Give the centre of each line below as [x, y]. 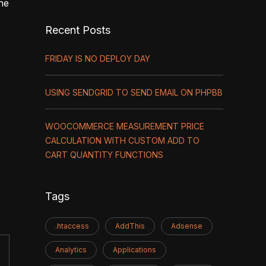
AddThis [130, 226]
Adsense [187, 226]
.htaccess [72, 226]
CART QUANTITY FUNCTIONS [104, 155]
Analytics [71, 250]
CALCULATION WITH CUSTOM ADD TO [122, 140]
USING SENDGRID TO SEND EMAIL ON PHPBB [134, 92]
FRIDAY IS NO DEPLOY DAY [98, 58]
